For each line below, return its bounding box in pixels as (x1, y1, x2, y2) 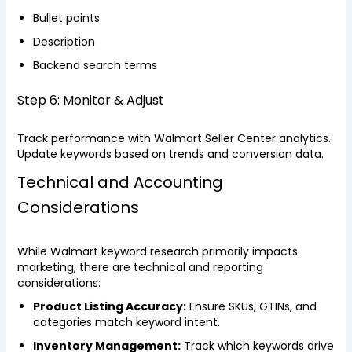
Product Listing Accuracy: (32, 299, 186, 314)
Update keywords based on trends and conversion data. (16, 146, 324, 162)
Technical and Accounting (16, 171, 223, 193)
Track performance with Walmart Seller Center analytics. (16, 130, 331, 146)
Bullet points (32, 10, 100, 26)
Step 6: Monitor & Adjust (16, 91, 164, 109)
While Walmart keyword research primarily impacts (16, 244, 298, 259)
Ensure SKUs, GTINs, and (185, 299, 317, 314)
